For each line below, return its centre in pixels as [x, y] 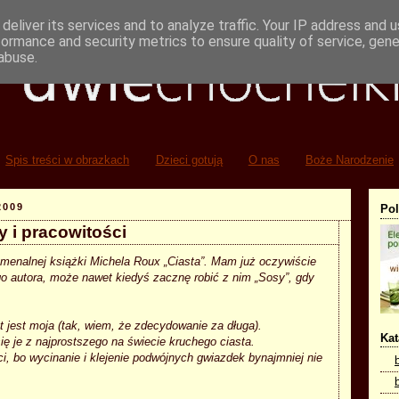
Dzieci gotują [189, 160]
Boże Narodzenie [350, 160]
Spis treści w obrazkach [68, 160]
